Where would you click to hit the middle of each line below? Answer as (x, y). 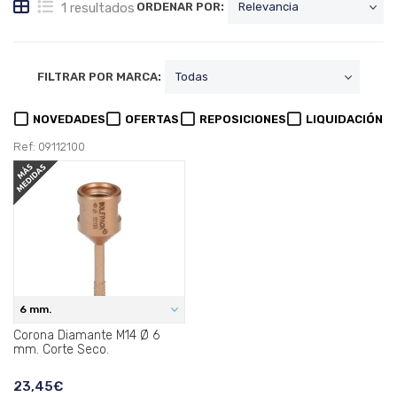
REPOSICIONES (242, 120)
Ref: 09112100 (49, 147)
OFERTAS (152, 120)
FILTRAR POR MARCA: (99, 77)
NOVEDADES (70, 120)
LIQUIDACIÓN (344, 120)
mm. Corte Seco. (61, 350)
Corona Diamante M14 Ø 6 (86, 336)
